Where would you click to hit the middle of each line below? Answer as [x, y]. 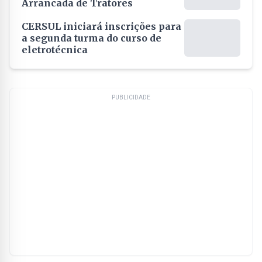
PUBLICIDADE [131, 97]
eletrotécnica [55, 50]
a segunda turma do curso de [92, 38]
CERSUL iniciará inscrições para [101, 26]
